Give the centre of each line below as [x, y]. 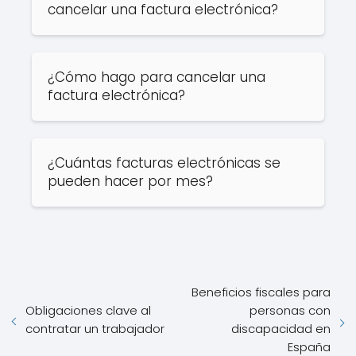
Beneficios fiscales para [261, 292]
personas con [290, 310]
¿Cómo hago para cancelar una [157, 77]
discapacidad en [281, 329]
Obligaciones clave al [88, 310]
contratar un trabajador [95, 329]
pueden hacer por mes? [130, 181]
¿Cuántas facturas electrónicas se [164, 163]
